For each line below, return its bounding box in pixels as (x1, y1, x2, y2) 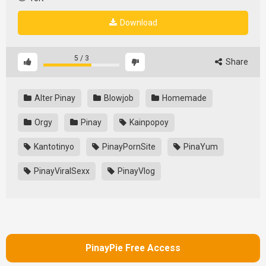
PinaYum (182, 141, 218, 151)
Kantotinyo (32, 141, 74, 151)
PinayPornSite (100, 141, 156, 151)
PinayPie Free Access (85, 242, 180, 254)
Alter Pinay (33, 93, 75, 103)
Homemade (160, 93, 207, 103)
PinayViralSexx (32, 166, 90, 176)
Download (118, 17, 157, 27)
